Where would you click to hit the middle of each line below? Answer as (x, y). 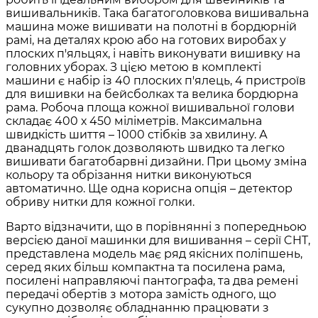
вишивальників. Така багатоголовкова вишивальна (157, 13)
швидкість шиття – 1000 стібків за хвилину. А (137, 134)
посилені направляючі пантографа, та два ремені (152, 280)
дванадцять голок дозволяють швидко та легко (145, 148)
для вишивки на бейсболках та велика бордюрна (152, 94)
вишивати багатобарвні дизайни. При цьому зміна (156, 161)
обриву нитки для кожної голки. (100, 202)
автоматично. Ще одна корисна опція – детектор (149, 188)
